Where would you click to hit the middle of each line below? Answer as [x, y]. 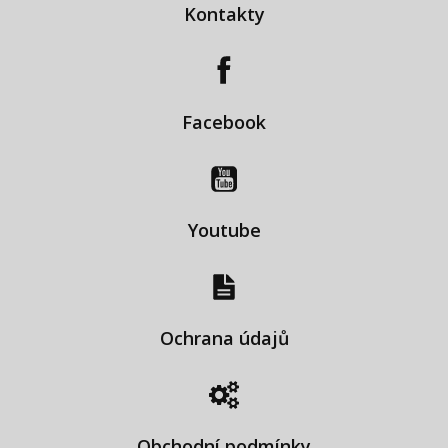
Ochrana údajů [224, 337]
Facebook [224, 121]
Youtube [224, 229]
